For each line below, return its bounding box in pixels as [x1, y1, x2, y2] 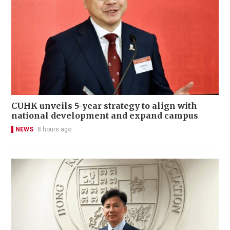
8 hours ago [37, 125, 71, 133]
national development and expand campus [11, 110, 198, 121]
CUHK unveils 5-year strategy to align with [11, 100, 198, 111]
